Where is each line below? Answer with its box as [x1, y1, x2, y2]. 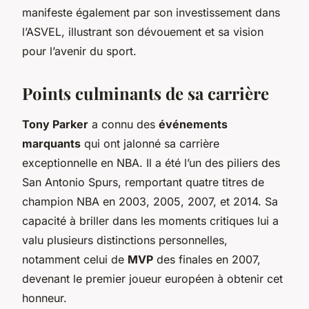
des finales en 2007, [153, 252, 261, 266]
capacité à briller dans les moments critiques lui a [22, 213, 279, 228]
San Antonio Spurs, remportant [22, 175, 186, 189]
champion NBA [22, 194, 99, 208]
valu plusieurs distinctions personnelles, [22, 232, 228, 247]
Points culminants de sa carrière [22, 81, 269, 104]
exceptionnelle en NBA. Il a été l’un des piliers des [22, 155, 280, 170]
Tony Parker [22, 117, 88, 131]
